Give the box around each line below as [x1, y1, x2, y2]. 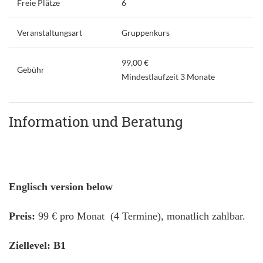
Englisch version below [9, 181, 113, 193]
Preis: [9, 210, 35, 222]
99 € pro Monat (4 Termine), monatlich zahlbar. [35, 210, 245, 222]
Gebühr [16, 65, 45, 75]
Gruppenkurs [121, 28, 170, 38]
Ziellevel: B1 [9, 240, 66, 251]
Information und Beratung [9, 112, 183, 131]
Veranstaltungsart [16, 28, 82, 38]
